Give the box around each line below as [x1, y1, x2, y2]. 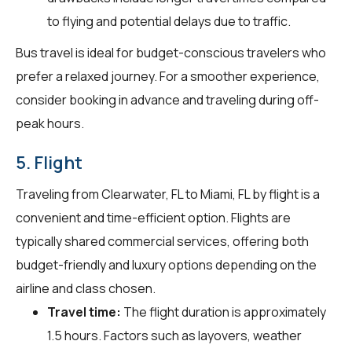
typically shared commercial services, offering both [16, 232, 309, 250]
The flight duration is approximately [121, 302, 326, 321]
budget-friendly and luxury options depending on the [16, 255, 317, 273]
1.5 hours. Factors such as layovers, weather [47, 326, 302, 344]
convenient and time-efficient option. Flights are [16, 208, 291, 226]
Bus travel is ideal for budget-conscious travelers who [16, 43, 326, 61]
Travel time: [47, 302, 121, 321]
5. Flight [16, 150, 82, 174]
